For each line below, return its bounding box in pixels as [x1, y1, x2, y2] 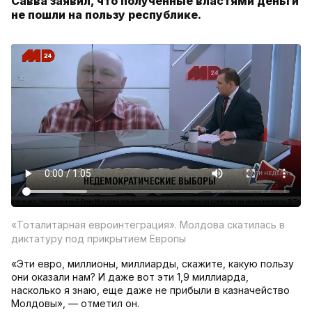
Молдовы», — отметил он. [11, 297, 139, 310]
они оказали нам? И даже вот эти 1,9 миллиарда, [11, 271, 249, 283]
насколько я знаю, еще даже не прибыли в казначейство [11, 284, 290, 297]
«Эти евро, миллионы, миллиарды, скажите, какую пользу [11, 258, 294, 270]
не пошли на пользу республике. [11, 8, 201, 22]
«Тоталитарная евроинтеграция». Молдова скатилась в [11, 219, 285, 231]
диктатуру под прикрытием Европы [11, 233, 186, 245]
